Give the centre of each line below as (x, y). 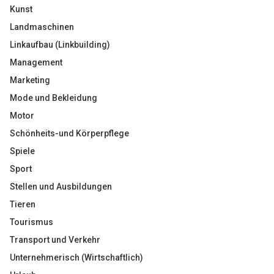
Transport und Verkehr (55, 240)
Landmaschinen (42, 27)
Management (36, 62)
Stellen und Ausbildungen (61, 187)
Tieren (23, 204)
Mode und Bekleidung (54, 98)
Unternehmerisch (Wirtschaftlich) (76, 257)
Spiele (22, 151)
